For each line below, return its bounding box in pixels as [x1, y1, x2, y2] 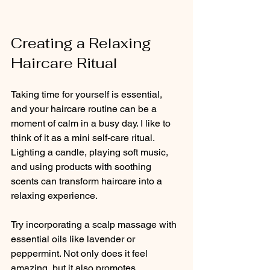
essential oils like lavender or [11, 233, 137, 245]
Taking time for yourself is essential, [11, 88, 165, 100]
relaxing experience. [11, 189, 98, 201]
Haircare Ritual [11, 53, 118, 72]
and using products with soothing [11, 160, 154, 172]
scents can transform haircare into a [11, 175, 165, 187]
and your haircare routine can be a [11, 102, 159, 115]
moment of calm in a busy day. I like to [11, 117, 173, 129]
